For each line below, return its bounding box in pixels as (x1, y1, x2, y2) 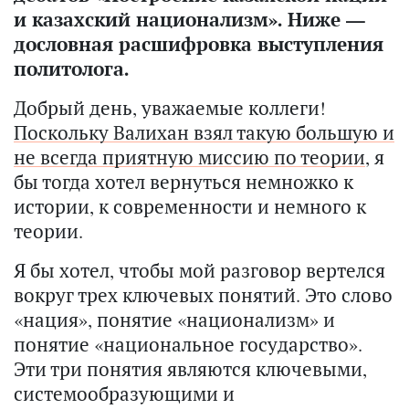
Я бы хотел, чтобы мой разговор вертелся (14, 257, 385, 283)
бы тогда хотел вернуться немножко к (14, 169, 353, 194)
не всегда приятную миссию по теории (14, 144, 365, 170)
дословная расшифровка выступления (14, 31, 383, 57)
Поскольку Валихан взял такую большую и (14, 120, 394, 145)
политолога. (14, 56, 134, 81)
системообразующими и (14, 381, 235, 406)
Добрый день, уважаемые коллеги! (14, 95, 326, 121)
